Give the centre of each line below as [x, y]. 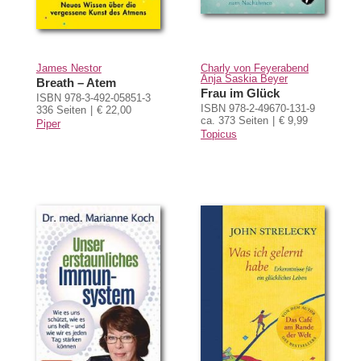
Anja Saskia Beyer [244, 78]
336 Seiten [61, 110]
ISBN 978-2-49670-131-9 [257, 109]
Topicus [218, 135]
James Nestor [68, 68]
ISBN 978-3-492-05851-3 [93, 98]
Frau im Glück [240, 93]
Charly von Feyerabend [254, 68]
